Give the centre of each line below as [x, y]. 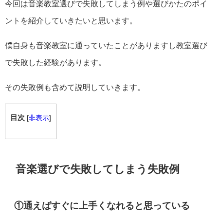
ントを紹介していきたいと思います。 [71, 20]
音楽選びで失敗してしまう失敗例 [98, 169]
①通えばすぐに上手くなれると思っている [102, 205]
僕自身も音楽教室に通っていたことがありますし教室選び [106, 45]
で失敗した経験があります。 [55, 62]
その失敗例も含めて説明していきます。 [75, 87]
